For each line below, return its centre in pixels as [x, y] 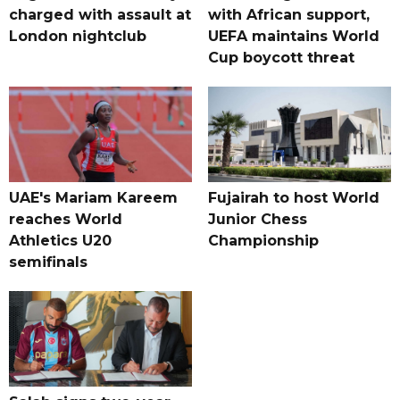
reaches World [66, 220]
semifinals [48, 262]
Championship [263, 241]
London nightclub [78, 37]
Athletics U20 [60, 241]
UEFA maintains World [293, 37]
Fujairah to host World [293, 198]
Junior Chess [257, 220]
